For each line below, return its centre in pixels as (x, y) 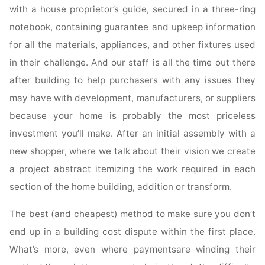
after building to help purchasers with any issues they (132, 80)
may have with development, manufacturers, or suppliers (132, 98)
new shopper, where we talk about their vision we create (132, 151)
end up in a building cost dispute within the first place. (132, 231)
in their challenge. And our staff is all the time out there (132, 63)
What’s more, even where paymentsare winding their (132, 249)
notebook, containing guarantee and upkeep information (132, 27)
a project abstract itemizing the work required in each (132, 169)
